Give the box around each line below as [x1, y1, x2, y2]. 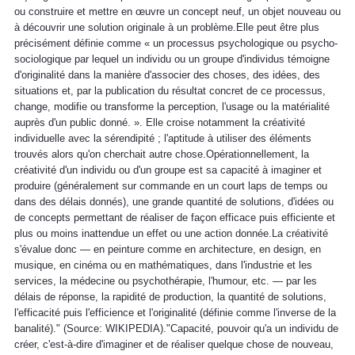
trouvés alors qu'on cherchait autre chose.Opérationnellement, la [14, 147, 309, 160]
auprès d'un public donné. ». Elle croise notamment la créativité [14, 116, 305, 128]
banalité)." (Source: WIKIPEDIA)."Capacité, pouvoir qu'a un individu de [14, 322, 338, 334]
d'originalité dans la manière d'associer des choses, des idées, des [14, 68, 320, 81]
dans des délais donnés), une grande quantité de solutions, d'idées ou [14, 195, 334, 208]
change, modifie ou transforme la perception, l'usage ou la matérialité [14, 100, 330, 113]
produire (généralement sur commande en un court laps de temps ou [14, 179, 327, 192]
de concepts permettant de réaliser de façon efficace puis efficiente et [14, 211, 335, 223]
